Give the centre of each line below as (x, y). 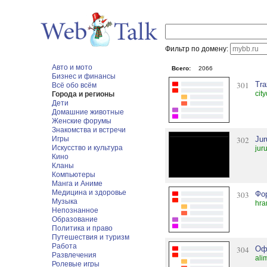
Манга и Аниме (77, 184)
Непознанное (75, 210)
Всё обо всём (74, 85)
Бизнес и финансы (84, 76)
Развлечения (74, 255)
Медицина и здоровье (89, 193)
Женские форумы (82, 121)
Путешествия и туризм (91, 237)
